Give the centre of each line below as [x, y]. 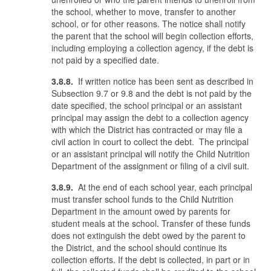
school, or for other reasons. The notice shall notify [149, 24]
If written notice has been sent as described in [165, 81]
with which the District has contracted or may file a [147, 129]
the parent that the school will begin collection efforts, [152, 36]
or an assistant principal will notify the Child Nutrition [151, 154]
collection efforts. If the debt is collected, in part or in [151, 260]
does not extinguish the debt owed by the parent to [149, 235]
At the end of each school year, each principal [163, 187]
